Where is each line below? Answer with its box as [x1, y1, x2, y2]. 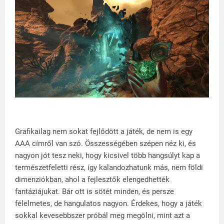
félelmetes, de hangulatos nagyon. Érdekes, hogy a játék [15, 198, 202, 208]
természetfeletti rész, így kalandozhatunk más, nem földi [15, 162, 203, 172]
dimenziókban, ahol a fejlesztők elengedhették [15, 174, 169, 184]
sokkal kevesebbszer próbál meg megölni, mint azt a [15, 210, 190, 220]
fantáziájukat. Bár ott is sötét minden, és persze [15, 186, 174, 196]
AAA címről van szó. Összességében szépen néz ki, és [15, 138, 196, 148]
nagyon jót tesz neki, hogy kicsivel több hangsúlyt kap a [15, 150, 200, 160]
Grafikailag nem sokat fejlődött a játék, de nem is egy [15, 126, 192, 136]
